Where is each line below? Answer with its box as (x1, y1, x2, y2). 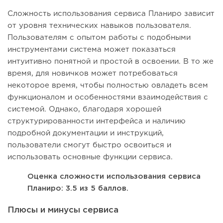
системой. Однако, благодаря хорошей (7, 106, 161, 113)
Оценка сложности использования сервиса (27, 173, 201, 180)
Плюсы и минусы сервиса (7, 207, 118, 215)
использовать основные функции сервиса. (7, 154, 173, 161)
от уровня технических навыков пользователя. (7, 22, 191, 29)
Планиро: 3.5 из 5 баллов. (27, 185, 128, 192)
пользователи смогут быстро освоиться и (7, 142, 171, 149)
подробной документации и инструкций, (7, 130, 164, 137)
